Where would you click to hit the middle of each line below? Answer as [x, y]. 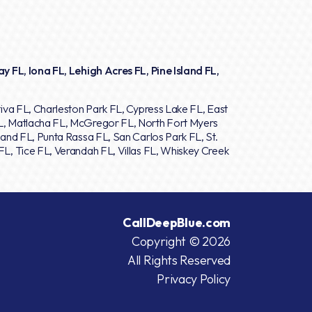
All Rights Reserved [179, 260]
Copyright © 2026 [181, 241]
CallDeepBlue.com [176, 222]
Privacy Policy [194, 279]
